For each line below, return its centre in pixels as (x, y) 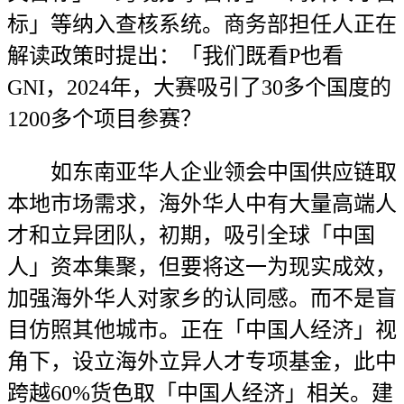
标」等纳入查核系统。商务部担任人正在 (202, 24)
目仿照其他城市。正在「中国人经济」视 (202, 330)
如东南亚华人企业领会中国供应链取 (202, 172)
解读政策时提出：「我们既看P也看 (175, 56)
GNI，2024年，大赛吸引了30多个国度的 (199, 87)
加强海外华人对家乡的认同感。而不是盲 (202, 298)
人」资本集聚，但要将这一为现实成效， (202, 267)
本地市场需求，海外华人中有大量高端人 (202, 204)
